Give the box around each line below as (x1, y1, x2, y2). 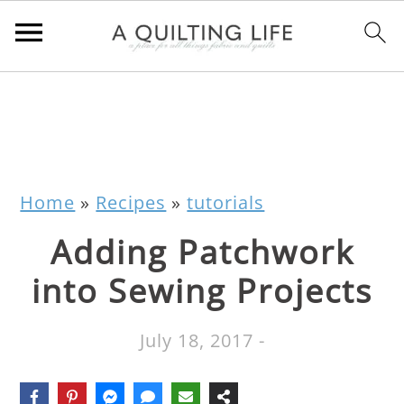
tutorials (187, 190, 265, 215)
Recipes (96, 190, 167, 215)
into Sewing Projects (32, 269, 372, 313)
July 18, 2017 (139, 328, 253, 353)
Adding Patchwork (50, 230, 354, 274)
